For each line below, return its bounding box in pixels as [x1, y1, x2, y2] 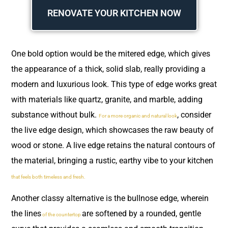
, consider [177, 110, 211, 120]
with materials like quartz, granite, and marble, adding [11, 95, 203, 105]
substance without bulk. [11, 110, 99, 120]
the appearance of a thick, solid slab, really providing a [11, 64, 206, 74]
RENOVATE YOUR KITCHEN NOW [47, 8, 181, 19]
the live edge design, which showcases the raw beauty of [11, 125, 214, 135]
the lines [11, 209, 41, 219]
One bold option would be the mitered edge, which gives [11, 49, 210, 59]
